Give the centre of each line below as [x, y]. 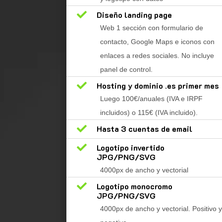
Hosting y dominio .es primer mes [158, 86]
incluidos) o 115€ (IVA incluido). [149, 113]
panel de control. [126, 70]
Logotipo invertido [130, 148]
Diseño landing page [134, 15]
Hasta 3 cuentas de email [144, 129]
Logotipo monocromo [134, 186]
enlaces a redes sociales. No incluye [157, 56]
